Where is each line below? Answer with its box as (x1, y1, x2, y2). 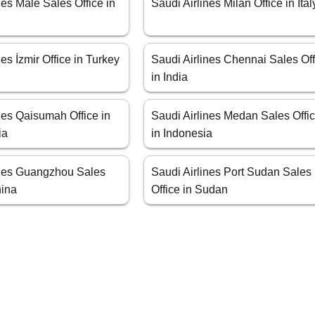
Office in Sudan (151, 184, 229, 196)
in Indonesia (151, 127, 213, 140)
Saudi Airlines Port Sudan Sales (151, 166, 312, 179)
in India (151, 71, 188, 84)
